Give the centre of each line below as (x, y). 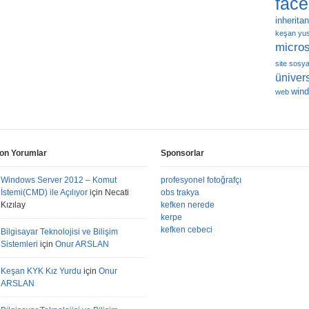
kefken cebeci (187, 230)
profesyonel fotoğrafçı (201, 180)
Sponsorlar (182, 153)
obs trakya (180, 192)
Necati (117, 192)
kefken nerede (188, 205)
